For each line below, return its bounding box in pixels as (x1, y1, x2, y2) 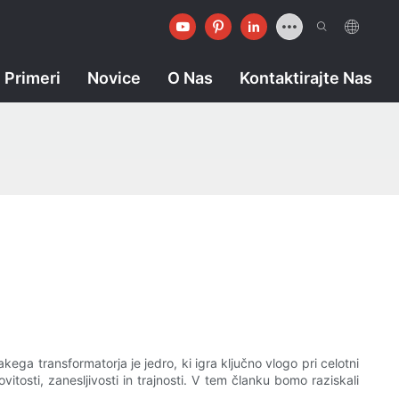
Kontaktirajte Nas (240, 69, 372, 87)
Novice (87, 69, 141, 87)
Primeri (4, 69, 61, 87)
